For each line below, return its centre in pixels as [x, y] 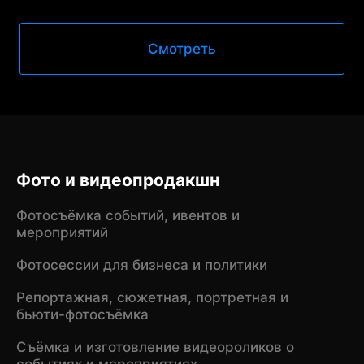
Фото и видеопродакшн [117, 180]
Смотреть [182, 49]
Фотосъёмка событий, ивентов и [128, 215]
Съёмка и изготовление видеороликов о [155, 347]
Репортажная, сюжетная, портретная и [152, 297]
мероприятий [62, 232]
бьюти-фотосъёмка [82, 314]
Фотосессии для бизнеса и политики [141, 264]
